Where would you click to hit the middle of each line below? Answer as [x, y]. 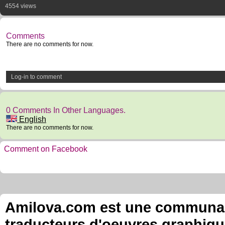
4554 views [21, 6]
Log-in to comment [36, 77]
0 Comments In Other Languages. [66, 110]
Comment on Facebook [46, 149]
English [32, 119]
